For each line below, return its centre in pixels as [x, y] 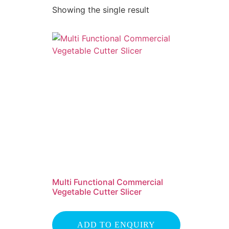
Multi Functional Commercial [108, 182]
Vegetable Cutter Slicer [97, 192]
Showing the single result [101, 10]
